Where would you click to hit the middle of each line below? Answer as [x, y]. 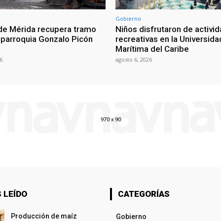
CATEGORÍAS [144, 194]
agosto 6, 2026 [134, 59]
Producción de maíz [44, 216]
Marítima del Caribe [152, 49]
